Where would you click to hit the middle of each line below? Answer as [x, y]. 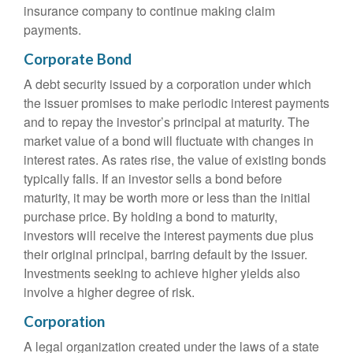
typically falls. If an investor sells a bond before [153, 178]
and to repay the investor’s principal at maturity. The [167, 122]
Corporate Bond [78, 59]
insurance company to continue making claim [149, 11]
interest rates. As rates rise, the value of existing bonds [175, 160]
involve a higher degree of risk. [109, 292]
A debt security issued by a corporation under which [167, 84]
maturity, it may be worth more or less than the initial [167, 197]
